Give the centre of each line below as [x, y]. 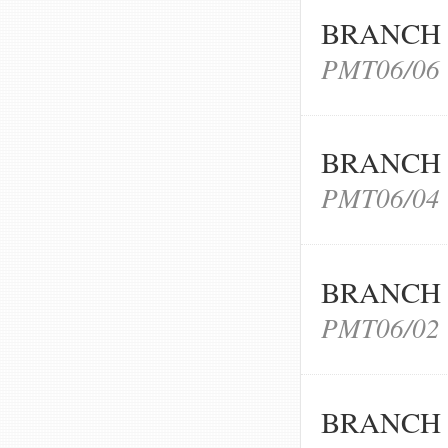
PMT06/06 [380, 67]
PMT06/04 [380, 197]
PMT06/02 [380, 327]
